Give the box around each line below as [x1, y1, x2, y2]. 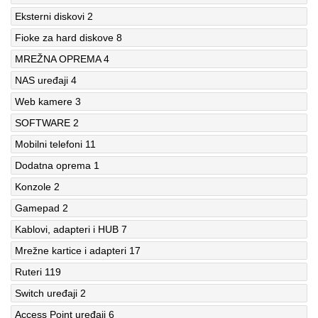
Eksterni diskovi [15, 10, 84, 22]
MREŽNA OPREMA [15, 53, 101, 65]
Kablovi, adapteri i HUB [15, 223, 119, 235]
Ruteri [15, 265, 42, 278]
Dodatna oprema [15, 159, 91, 171]
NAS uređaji [15, 74, 68, 86]
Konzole [15, 180, 51, 192]
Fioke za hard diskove [15, 31, 114, 43]
